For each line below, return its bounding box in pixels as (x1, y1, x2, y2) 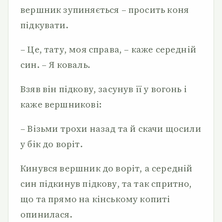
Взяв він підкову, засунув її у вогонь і (20, 83, 187, 95)
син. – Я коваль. (20, 58, 90, 71)
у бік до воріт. (20, 138, 83, 150)
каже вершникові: (20, 98, 102, 111)
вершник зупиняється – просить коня (20, 3, 189, 16)
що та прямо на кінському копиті (20, 193, 170, 205)
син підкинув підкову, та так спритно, (20, 177, 192, 190)
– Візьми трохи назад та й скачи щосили (20, 122, 201, 135)
